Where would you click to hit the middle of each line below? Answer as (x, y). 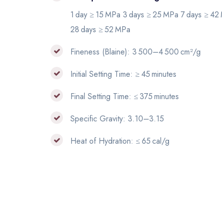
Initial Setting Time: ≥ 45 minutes (123, 74)
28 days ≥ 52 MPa (100, 29)
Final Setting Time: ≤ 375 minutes (125, 96)
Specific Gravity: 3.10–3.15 (117, 119)
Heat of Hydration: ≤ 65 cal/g (120, 141)
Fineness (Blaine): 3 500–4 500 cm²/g (136, 52)
